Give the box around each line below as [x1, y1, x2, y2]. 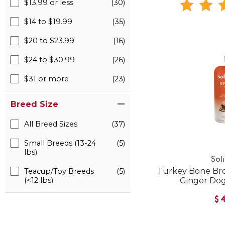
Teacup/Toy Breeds [24, 167, 94, 176]
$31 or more [24, 74, 69, 83]
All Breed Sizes [24, 120, 77, 129]
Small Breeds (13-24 [24, 139, 96, 148]
